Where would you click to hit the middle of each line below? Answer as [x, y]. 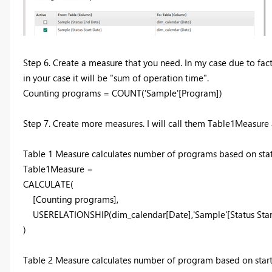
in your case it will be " [68, 78]
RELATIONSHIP [78, 214]
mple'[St [221, 214]
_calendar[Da [154, 214]
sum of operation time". [161, 78]
